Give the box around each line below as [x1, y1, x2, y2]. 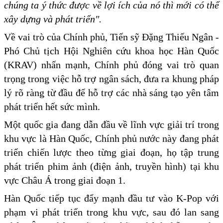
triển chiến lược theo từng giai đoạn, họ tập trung [4, 147, 219, 158]
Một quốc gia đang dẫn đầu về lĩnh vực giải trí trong [4, 119, 219, 130]
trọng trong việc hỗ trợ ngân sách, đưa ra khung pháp [4, 73, 219, 85]
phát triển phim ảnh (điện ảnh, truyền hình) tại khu [4, 161, 219, 172]
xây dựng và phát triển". [4, 13, 102, 25]
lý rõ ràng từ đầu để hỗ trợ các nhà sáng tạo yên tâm [4, 87, 219, 99]
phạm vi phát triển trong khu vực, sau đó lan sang [4, 207, 219, 218]
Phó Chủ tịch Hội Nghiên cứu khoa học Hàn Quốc [4, 45, 219, 57]
